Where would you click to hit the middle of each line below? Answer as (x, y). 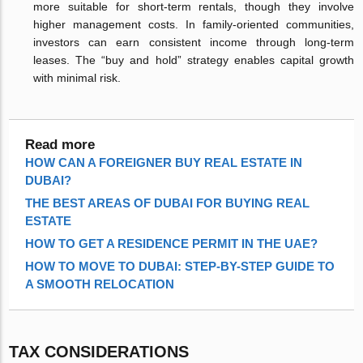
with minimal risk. (77, 77)
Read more (60, 144)
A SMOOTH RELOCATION (100, 284)
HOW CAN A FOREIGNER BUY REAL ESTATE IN (164, 162)
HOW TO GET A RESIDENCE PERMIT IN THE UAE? (172, 243)
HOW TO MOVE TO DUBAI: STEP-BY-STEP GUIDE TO (180, 266)
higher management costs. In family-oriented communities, (194, 24)
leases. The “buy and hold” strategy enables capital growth (194, 60)
